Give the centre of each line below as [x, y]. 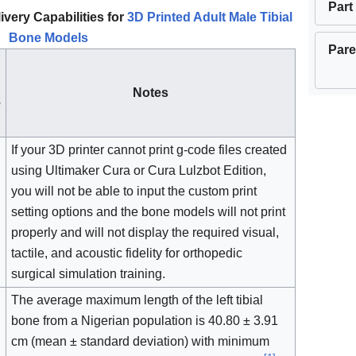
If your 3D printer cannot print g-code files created [149, 150]
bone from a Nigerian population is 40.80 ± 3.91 [145, 321]
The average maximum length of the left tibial [137, 300]
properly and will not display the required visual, [145, 233]
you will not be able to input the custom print [134, 192]
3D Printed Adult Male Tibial [210, 17]
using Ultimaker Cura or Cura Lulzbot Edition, [139, 171]
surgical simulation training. [89, 274]
